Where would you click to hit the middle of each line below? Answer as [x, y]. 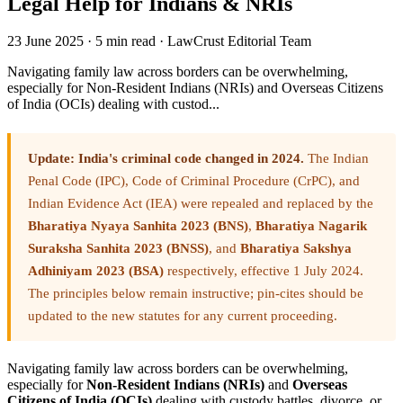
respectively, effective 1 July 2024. [264, 271]
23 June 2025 [45, 41]
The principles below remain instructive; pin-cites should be [196, 293]
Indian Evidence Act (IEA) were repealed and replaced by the [201, 203]
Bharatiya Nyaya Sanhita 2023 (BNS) [138, 226]
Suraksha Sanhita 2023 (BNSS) [118, 248]
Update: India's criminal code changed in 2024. [166, 158]
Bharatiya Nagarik [311, 226]
